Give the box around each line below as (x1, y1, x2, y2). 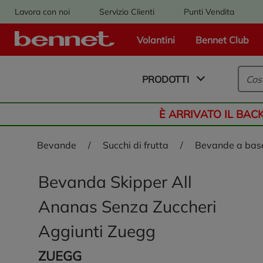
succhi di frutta (109, 139, 168, 151)
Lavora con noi (15, 6, 70, 17)
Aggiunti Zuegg (38, 221, 156, 241)
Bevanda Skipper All (38, 171, 192, 192)
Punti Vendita (184, 6, 234, 17)
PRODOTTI (142, 73, 190, 85)
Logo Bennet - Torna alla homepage (64, 39, 222, 52)
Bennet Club (195, 33, 249, 46)
